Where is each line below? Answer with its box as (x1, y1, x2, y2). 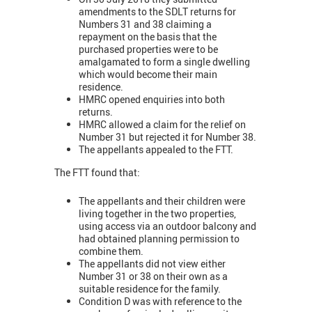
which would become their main (79, 67, 217, 81)
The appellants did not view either (79, 256, 226, 270)
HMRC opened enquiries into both (79, 92, 225, 106)
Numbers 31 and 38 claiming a (79, 17, 212, 31)
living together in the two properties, (79, 206, 236, 220)
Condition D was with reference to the (79, 294, 242, 308)
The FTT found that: (54, 166, 140, 180)
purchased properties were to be (79, 42, 218, 56)
